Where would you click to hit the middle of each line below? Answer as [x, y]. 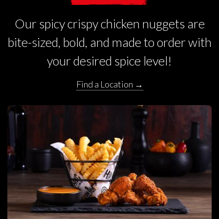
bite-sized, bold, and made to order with [109, 42]
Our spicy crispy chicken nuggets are [109, 24]
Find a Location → [109, 84]
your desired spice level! [109, 61]
